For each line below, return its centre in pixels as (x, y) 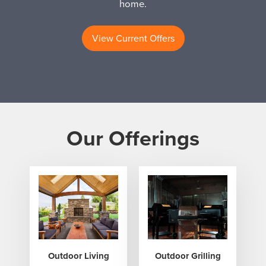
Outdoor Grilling (188, 256)
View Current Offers (133, 38)
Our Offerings (133, 138)
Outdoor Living (78, 256)
